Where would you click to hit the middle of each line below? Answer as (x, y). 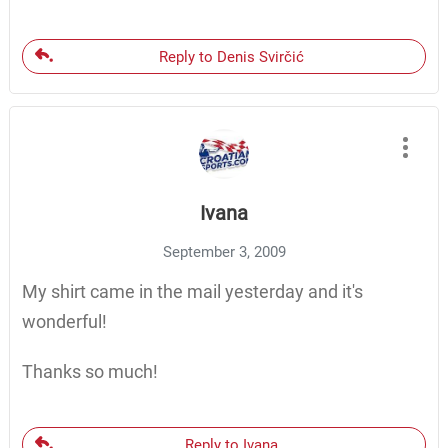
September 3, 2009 (224, 252)
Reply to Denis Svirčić (231, 57)
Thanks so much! (89, 372)
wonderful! (64, 322)
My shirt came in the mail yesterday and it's (192, 292)
